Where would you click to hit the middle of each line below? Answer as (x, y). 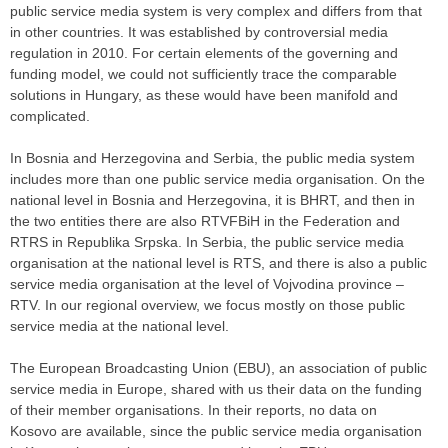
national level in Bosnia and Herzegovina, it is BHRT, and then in (212, 200)
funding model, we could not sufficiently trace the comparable (203, 74)
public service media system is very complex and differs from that (216, 11)
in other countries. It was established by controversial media (199, 32)
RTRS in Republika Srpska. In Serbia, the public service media (207, 242)
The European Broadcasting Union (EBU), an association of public (218, 368)
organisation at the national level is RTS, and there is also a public (218, 263)
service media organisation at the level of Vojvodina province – (207, 284)
